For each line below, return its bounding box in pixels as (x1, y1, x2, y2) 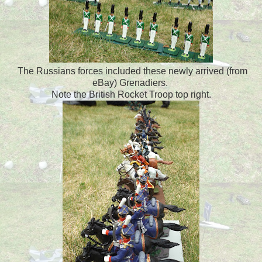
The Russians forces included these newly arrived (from (15, 65, 247, 76)
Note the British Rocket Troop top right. (51, 89, 211, 99)
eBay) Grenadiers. (92, 77, 170, 88)
